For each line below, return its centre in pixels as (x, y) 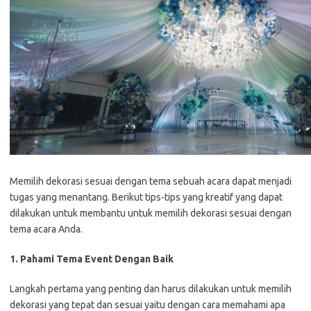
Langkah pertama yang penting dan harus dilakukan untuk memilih (151, 289)
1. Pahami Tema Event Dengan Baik (92, 259)
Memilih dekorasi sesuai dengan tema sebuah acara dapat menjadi (151, 182)
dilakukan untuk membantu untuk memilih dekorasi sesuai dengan (151, 213)
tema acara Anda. (46, 229)
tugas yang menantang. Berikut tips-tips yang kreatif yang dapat (146, 197)
